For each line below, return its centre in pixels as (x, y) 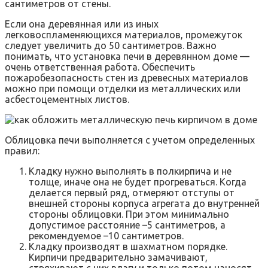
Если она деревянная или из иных (82, 24)
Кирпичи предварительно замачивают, (118, 257)
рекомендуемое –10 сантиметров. (106, 235)
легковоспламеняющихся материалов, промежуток (124, 34)
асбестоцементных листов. (67, 99)
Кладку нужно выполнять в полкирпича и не (130, 171)
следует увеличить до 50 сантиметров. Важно (111, 45)
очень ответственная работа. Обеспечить (100, 67)
